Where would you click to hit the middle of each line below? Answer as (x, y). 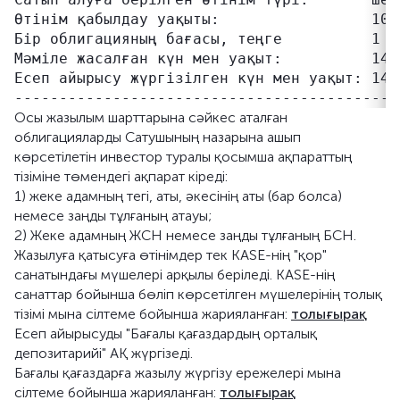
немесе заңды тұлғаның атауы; (113, 216)
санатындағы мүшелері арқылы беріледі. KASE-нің (175, 275)
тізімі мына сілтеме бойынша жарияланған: (153, 314)
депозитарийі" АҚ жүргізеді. (104, 353)
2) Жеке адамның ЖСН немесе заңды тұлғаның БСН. (185, 235)
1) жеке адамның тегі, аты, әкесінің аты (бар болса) (178, 196)
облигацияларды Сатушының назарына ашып (158, 137)
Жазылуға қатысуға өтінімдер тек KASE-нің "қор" (171, 255)
